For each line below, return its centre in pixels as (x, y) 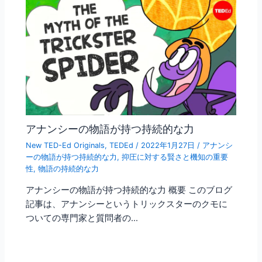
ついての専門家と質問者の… (82, 218)
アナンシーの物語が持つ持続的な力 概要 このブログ (129, 190)
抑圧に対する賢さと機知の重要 (175, 157)
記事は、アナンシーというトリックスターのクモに (127, 204)
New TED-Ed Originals (65, 145)
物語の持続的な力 (69, 168)
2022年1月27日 (169, 145)
